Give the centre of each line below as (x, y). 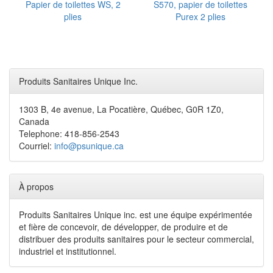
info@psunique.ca (89, 146)
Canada (34, 121)
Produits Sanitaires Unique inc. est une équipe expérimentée (136, 214)
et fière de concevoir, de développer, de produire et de (123, 227)
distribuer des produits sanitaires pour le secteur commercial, (136, 239)
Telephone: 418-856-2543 (69, 133)
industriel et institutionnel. (68, 251)
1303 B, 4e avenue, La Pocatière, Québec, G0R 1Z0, (121, 109)
